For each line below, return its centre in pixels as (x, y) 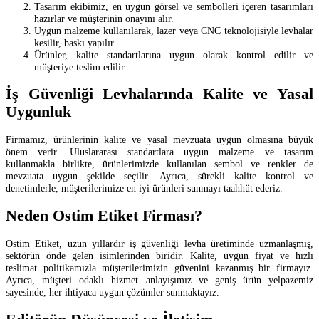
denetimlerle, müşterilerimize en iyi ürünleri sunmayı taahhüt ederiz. (144, 188)
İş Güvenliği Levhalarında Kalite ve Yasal (159, 94)
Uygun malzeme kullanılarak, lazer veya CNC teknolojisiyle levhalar (174, 30)
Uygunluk (38, 112)
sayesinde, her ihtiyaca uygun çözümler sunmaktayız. (113, 292)
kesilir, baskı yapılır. (75, 42)
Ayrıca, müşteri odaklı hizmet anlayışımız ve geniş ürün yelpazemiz (159, 280)
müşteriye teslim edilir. (80, 67)
